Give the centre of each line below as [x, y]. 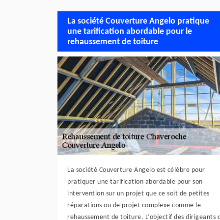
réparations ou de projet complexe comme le [134, 206]
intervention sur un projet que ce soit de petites [138, 194]
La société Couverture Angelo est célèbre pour [136, 170]
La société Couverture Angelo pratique [138, 21]
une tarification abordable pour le [130, 31]
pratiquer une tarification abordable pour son [135, 182]
